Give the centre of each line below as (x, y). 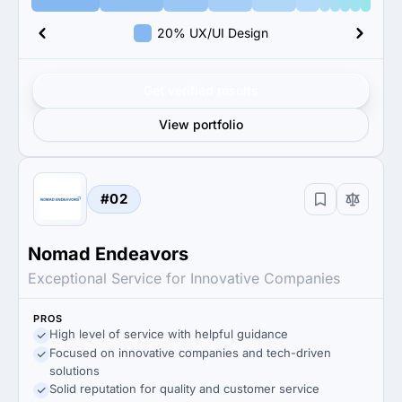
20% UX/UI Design (213, 33)
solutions (74, 371)
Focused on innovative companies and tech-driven (190, 353)
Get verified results (201, 90)
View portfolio (201, 124)
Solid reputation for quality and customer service (184, 389)
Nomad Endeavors (108, 254)
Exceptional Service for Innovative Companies (184, 278)
